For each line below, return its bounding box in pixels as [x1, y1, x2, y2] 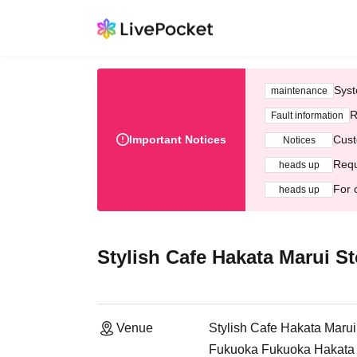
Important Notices [129, 133, 226, 146]
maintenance [271, 84, 328, 96]
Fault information [271, 109, 343, 121]
